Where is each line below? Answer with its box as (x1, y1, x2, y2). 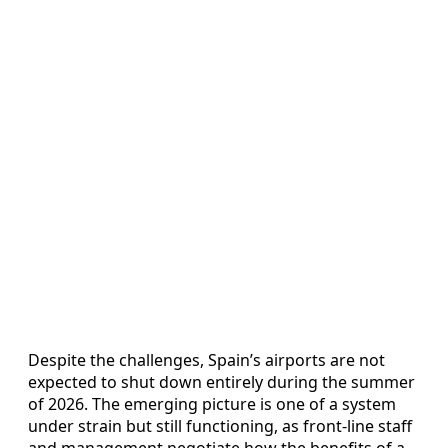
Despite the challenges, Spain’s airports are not (28, 348, 385, 371)
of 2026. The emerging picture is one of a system (28, 392, 396, 415)
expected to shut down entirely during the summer (28, 370, 415, 393)
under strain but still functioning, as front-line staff (28, 414, 412, 437)
